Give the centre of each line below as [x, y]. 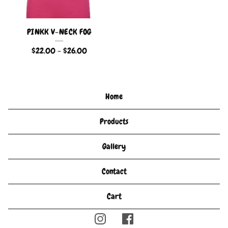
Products [114, 121]
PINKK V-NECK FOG [59, 32]
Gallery [114, 146]
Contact [114, 171]
